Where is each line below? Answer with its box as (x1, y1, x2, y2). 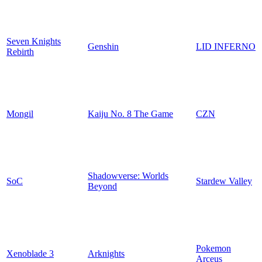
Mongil (6, 108, 33, 119)
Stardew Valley (196, 175, 252, 186)
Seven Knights (6, 36, 61, 46)
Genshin (88, 41, 119, 51)
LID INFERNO (196, 41, 256, 51)
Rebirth (6, 46, 34, 57)
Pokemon (196, 243, 231, 253)
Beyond (88, 181, 117, 191)
